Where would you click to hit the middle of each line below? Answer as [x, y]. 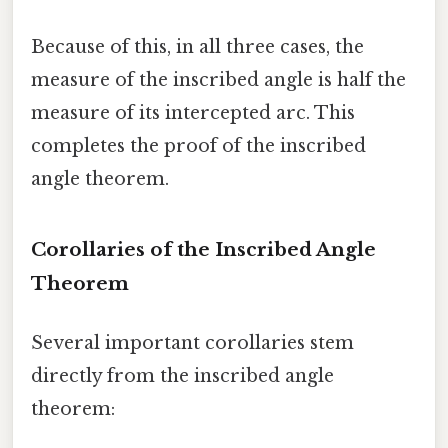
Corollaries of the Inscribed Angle [203, 250]
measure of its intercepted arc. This [193, 113]
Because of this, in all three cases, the [197, 47]
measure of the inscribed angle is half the [218, 80]
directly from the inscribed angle [182, 376]
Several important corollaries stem [192, 343]
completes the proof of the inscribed [198, 146]
